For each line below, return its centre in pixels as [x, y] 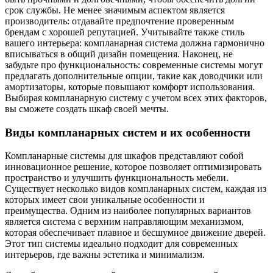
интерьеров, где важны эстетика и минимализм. [105, 255]
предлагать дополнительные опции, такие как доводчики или [134, 76]
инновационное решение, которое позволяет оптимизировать [133, 167]
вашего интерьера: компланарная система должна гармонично [135, 43]
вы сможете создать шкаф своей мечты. [87, 109]
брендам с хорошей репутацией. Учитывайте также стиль [125, 32]
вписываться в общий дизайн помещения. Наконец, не [119, 54]
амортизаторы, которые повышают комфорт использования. [130, 87]
